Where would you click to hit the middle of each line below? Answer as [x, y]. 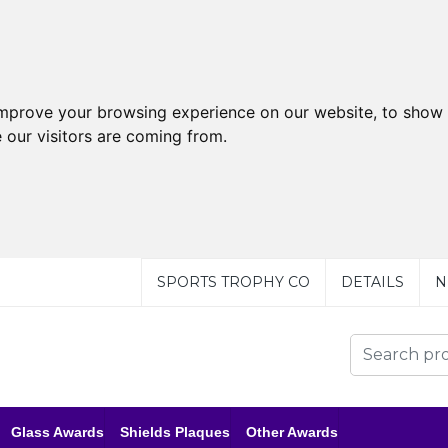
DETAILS [372, 282]
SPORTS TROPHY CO [233, 282]
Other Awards [292, 432]
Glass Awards [57, 432]
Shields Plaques [175, 432]
